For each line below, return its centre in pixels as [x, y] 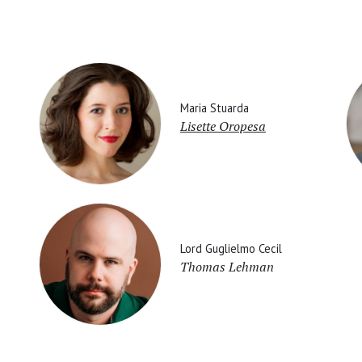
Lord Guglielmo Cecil [231, 248]
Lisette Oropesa [223, 126]
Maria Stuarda [215, 107]
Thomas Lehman [227, 266]
